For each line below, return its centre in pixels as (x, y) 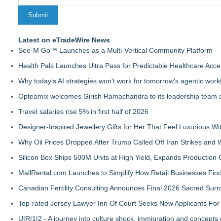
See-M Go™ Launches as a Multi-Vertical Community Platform (115, 50)
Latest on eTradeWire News (64, 40)
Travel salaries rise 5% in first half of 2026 (83, 111)
